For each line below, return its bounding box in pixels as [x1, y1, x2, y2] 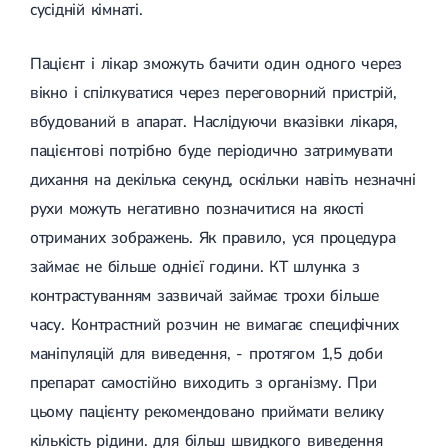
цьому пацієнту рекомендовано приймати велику [30, 400, 384, 423]
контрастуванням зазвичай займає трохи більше [30, 284, 379, 307]
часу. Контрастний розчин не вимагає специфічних [30, 313, 400, 336]
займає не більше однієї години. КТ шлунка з [30, 255, 360, 278]
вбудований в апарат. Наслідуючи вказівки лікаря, [30, 110, 398, 133]
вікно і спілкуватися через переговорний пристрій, [30, 81, 397, 104]
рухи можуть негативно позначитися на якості [30, 197, 365, 220]
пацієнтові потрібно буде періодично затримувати [30, 139, 394, 162]
